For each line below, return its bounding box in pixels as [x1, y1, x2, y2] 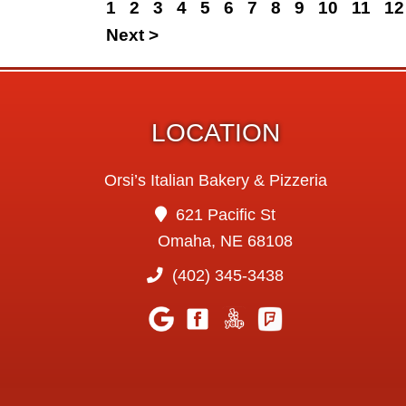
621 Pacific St [171, 205, 276, 224]
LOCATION [150, 118, 280, 147]
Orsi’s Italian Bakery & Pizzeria [103, 171, 327, 190]
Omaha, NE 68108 [158, 231, 294, 250]
